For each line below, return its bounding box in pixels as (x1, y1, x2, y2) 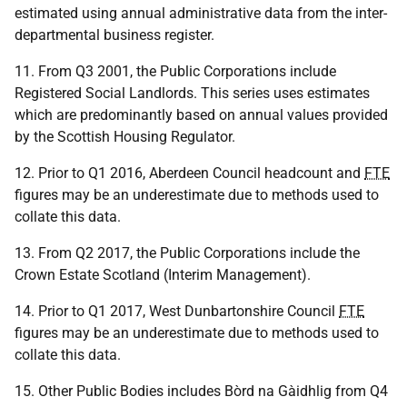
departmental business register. (15, 26, 214, 44)
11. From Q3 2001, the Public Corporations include (15, 63, 336, 80)
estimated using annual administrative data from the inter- (15, 5, 387, 22)
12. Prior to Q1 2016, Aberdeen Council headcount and (15, 164, 364, 182)
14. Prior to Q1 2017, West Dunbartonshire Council (15, 303, 339, 320)
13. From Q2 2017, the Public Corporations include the (15, 244, 360, 262)
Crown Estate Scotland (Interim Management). (15, 266, 311, 283)
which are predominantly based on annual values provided (15, 106, 388, 124)
